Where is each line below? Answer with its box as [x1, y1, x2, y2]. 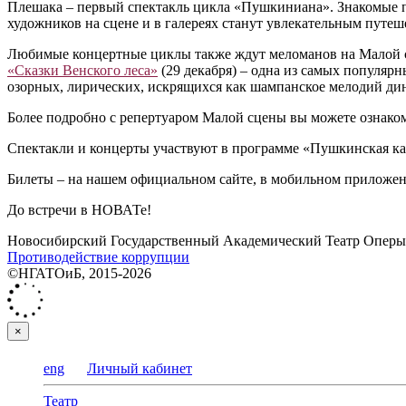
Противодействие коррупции [7, 249, 189, 266]
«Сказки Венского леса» [7, 63, 158, 79]
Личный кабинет [87, 361, 192, 377]
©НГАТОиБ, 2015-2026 [7, 266, 151, 282]
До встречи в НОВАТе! [7, 202, 151, 218]
